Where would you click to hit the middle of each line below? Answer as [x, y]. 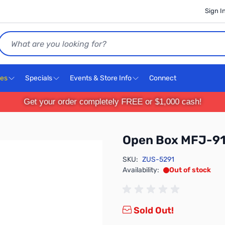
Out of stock [190, 170]
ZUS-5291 [158, 159]
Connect [163, 78]
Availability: [141, 170]
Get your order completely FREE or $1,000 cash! [113, 102]
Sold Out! [153, 210]
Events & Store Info [101, 78]
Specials [39, 78]
